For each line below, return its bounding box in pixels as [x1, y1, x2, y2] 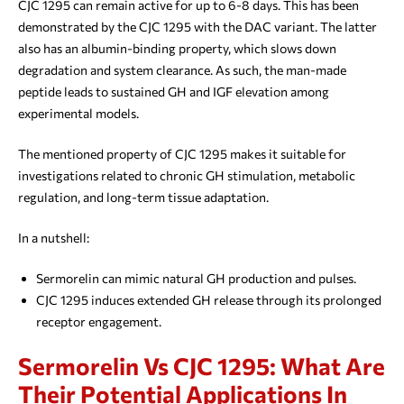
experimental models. [18, 106, 139, 122]
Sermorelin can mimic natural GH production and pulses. [36, 271, 356, 287]
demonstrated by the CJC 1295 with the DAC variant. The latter [18, 19, 377, 35]
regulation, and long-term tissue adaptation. [18, 189, 269, 206]
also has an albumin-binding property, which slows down [18, 41, 336, 57]
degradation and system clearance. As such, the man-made [18, 62, 346, 78]
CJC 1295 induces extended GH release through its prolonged [36, 292, 381, 308]
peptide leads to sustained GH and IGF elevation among [18, 84, 329, 100]
